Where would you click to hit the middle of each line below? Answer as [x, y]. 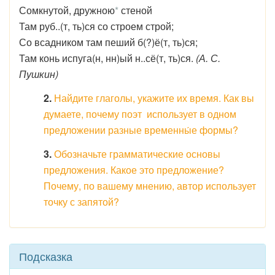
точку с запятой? [81, 202]
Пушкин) [39, 74]
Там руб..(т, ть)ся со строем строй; [96, 26]
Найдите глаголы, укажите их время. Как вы [154, 98]
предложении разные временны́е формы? [141, 130]
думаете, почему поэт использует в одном [140, 114]
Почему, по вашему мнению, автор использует [150, 186]
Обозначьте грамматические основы [137, 154]
